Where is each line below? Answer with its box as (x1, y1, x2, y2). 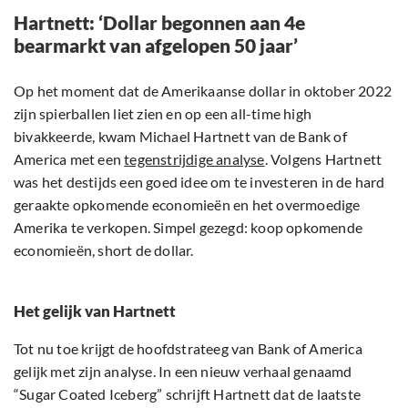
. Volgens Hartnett (264, 150, 382, 168)
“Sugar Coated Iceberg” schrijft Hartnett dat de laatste (14, 385, 362, 403)
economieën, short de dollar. (14, 241, 194, 260)
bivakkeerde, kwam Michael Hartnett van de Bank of (14, 127, 347, 146)
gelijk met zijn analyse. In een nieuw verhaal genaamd (14, 362, 352, 381)
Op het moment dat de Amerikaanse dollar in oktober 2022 (14, 82, 393, 100)
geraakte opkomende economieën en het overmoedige (14, 196, 361, 214)
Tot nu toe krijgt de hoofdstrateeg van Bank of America (14, 340, 362, 358)
